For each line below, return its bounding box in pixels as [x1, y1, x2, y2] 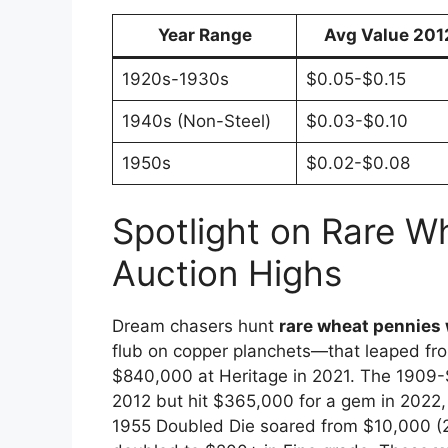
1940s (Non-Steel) [121, 110, 271, 131]
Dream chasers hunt [112, 316, 279, 337]
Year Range [157, 24, 252, 45]
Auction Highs [112, 252, 342, 295]
